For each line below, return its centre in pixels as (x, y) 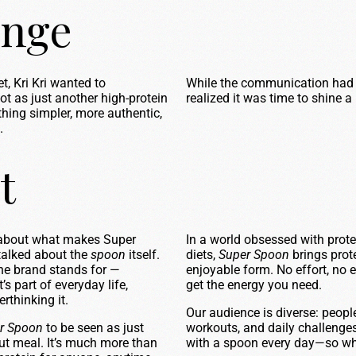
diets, (202, 255)
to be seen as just (93, 328)
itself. (143, 255)
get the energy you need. (254, 285)
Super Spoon (254, 255)
